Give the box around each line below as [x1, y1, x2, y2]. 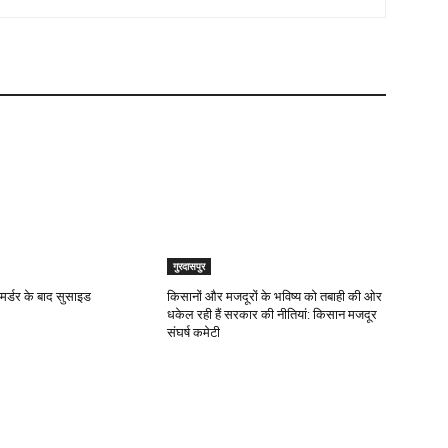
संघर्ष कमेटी [167, 325, 221, 341]
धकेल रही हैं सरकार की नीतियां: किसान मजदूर [167, 307, 378, 323]
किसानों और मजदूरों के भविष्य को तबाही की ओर [167, 289, 383, 305]
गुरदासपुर [173, 259, 206, 274]
